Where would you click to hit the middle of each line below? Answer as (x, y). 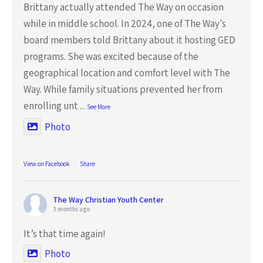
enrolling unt (51, 106)
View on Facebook (47, 164)
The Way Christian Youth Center (108, 200)
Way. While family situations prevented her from (123, 89)
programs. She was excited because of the (111, 56)
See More (99, 107)
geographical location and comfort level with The (127, 73)
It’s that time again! (65, 234)
